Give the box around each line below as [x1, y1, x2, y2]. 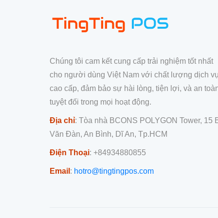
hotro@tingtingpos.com [74, 166, 154, 175]
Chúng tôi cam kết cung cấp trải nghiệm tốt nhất [50, 56, 213, 65]
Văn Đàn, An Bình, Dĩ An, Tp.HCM [50, 129, 167, 138]
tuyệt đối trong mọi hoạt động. [50, 97, 151, 106]
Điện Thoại [50, 148, 90, 157]
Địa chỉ [50, 116, 75, 125]
